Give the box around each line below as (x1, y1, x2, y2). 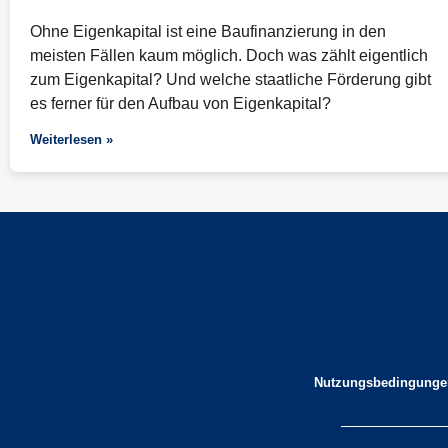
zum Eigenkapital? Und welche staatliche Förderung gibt (30, 71, 431, 89)
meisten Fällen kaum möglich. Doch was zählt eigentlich (30, 47, 428, 65)
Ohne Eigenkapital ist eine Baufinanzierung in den (30, 23, 386, 41)
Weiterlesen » (30, 132, 113, 148)
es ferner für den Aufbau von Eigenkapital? (30, 95, 331, 113)
